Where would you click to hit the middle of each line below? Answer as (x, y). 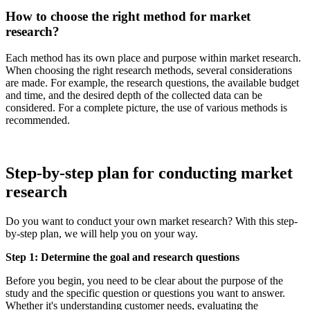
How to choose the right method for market (128, 16)
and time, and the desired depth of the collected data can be (134, 95)
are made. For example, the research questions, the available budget (152, 83)
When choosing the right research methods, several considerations (149, 71)
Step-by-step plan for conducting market (149, 173)
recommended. (40, 120)
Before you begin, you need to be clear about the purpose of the (144, 281)
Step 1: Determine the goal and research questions (124, 257)
